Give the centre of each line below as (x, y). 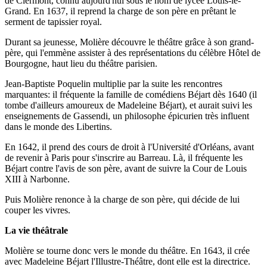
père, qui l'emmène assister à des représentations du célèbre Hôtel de (133, 52)
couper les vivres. (38, 210)
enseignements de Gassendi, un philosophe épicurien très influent (127, 116)
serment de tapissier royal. (53, 21)
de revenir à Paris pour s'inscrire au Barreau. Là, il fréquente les (124, 157)
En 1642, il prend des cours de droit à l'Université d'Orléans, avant (129, 147)
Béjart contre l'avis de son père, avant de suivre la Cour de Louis (126, 168)
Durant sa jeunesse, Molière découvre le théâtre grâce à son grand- (129, 42)
